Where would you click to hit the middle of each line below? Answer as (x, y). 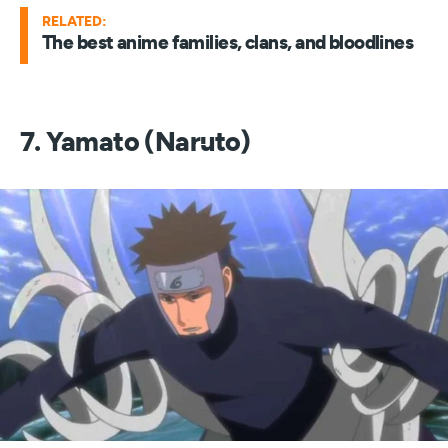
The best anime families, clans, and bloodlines (228, 43)
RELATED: (74, 21)
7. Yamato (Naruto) (135, 142)
